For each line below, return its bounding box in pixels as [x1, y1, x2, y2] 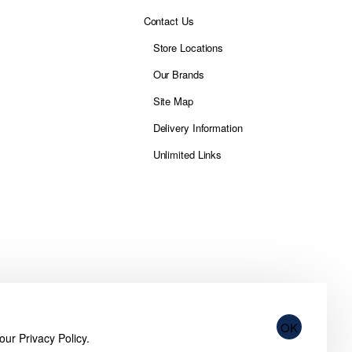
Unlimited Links [152, 147, 222, 162]
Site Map [152, 93, 193, 108]
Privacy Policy [19, 330, 86, 346]
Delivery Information [152, 120, 243, 135]
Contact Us [143, 13, 194, 28]
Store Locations [152, 40, 224, 55]
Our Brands [152, 67, 204, 82]
